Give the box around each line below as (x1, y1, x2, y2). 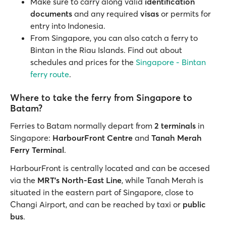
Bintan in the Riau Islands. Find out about (30, 45, 182, 55)
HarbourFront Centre (52, 133, 133, 143)
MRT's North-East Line (37, 175, 122, 185)
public (183, 199, 206, 209)
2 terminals (154, 121, 196, 131)
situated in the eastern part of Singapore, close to (10, 187, 193, 197)
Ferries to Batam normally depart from (10, 121, 154, 131)
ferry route (30, 69, 69, 79)
